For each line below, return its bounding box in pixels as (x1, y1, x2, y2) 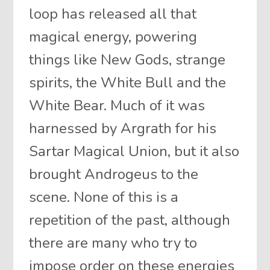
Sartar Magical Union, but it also (29, 141, 240, 161)
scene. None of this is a (29, 187, 179, 207)
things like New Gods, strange (29, 49, 226, 69)
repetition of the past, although (29, 210, 231, 230)
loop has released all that (29, 4, 197, 24)
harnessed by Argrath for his (29, 118, 217, 138)
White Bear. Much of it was (29, 95, 206, 115)
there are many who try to (29, 233, 198, 253)
